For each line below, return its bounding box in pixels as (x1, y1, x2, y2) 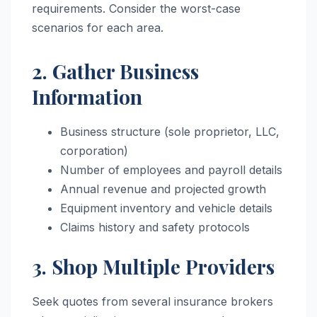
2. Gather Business (32, 57, 199, 84)
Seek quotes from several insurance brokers (32, 294, 273, 309)
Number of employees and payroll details (60, 162, 282, 177)
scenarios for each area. (32, 20, 163, 35)
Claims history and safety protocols (60, 219, 250, 234)
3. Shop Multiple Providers (32, 253, 275, 279)
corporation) (60, 143, 128, 158)
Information (32, 83, 142, 110)
